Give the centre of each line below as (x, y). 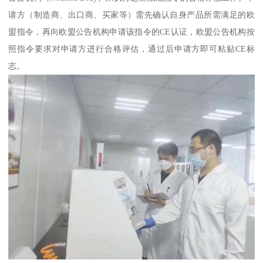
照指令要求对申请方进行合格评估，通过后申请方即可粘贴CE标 (131, 49)
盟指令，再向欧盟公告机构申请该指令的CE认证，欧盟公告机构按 (131, 32)
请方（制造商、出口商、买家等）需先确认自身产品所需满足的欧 (131, 15)
